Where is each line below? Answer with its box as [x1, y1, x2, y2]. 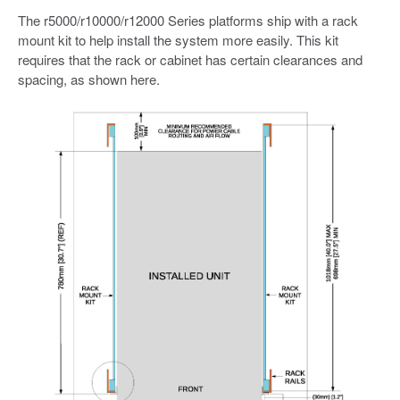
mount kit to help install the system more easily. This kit [18, 29, 338, 49]
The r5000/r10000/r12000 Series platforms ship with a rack [18, 10, 358, 29]
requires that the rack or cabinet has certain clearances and [18, 49, 362, 69]
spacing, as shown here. [18, 69, 160, 88]
